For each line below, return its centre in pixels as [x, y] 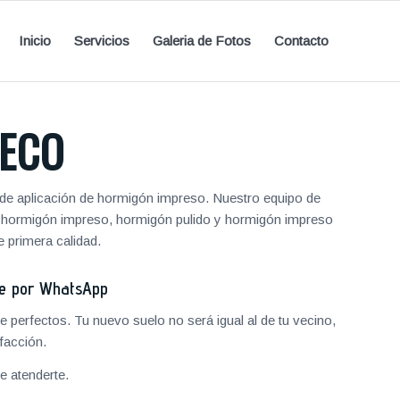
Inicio [35, 41]
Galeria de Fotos [202, 41]
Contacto [301, 41]
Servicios [102, 41]
